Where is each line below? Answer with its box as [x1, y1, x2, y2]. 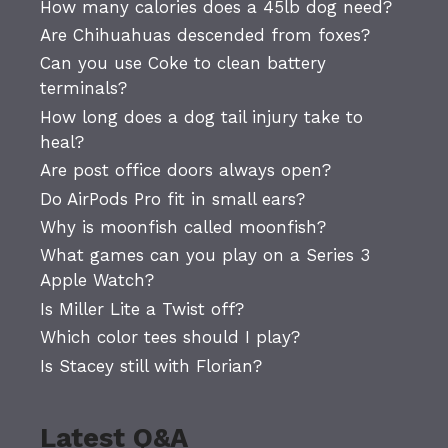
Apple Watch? [40, 270, 154, 291]
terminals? [40, 78, 127, 99]
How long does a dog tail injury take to [40, 106, 363, 127]
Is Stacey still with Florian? [40, 355, 262, 376]
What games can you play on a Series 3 [40, 245, 370, 266]
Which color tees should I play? [40, 327, 300, 348]
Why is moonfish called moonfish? [40, 216, 326, 237]
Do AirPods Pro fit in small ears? [40, 188, 305, 209]
